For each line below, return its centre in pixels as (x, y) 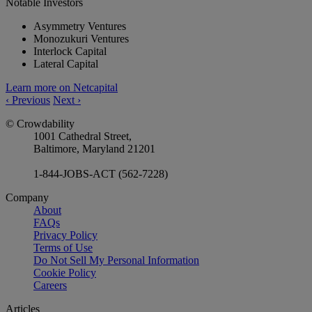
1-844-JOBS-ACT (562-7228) (101, 174)
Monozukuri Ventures (81, 39)
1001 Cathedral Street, (83, 136)
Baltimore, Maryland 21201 (94, 149)
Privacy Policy (65, 235)
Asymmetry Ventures (80, 26)
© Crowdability (40, 124)
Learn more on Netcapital (62, 88)
